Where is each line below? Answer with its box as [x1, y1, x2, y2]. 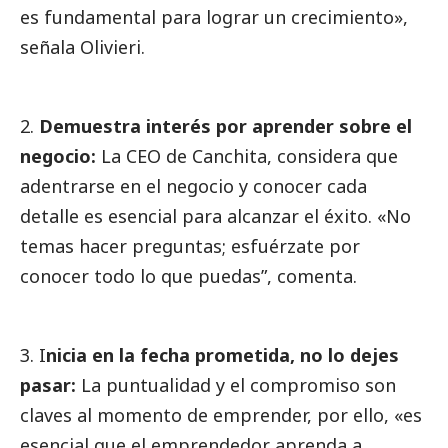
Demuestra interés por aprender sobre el [39, 114, 412, 139]
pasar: [20, 373, 76, 398]
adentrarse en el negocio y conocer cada [20, 174, 367, 199]
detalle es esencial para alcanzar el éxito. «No [20, 204, 411, 229]
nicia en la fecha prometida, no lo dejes [46, 343, 399, 368]
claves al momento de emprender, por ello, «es [20, 403, 422, 428]
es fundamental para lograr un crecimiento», [20, 5, 408, 30]
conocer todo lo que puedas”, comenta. [20, 264, 362, 289]
